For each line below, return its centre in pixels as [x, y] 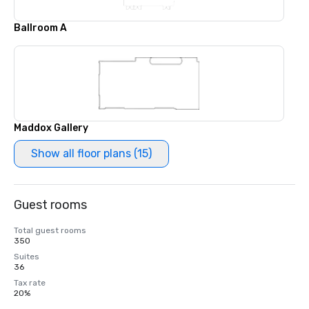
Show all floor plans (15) [91, 154]
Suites [27, 257]
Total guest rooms [50, 231]
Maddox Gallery [51, 128]
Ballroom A [40, 28]
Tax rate [30, 283]
